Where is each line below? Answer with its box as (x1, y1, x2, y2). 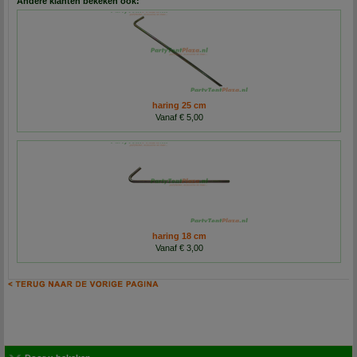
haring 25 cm (151, 100, 206, 111)
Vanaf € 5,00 (155, 112, 203, 123)
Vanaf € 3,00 (155, 243, 203, 253)
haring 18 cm (151, 231, 206, 241)
